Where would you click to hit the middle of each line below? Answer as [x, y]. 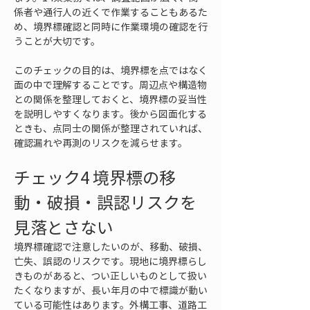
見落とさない [64, 227]
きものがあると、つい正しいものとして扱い [110, 275]
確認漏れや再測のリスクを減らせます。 [101, 143]
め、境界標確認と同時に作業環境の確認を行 [111, 26]
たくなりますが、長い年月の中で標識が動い [111, 290]
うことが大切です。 [57, 41]
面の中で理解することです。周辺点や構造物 [110, 84]
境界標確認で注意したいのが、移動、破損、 [111, 246]
